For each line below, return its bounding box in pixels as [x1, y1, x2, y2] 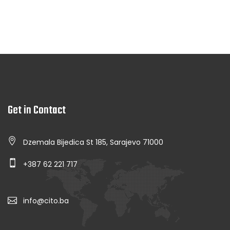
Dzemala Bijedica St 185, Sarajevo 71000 [23, 137, 163, 148]
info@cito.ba [23, 196, 69, 206]
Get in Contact [8, 102, 66, 120]
